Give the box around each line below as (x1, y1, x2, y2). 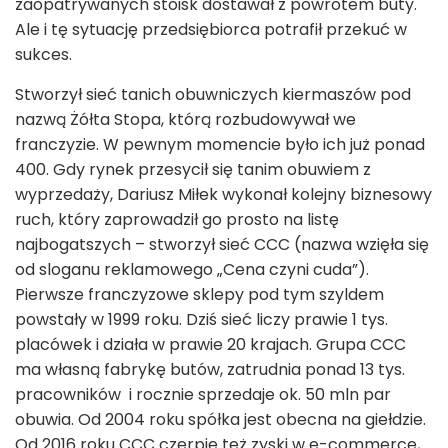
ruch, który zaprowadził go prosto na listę (15, 208, 339, 232)
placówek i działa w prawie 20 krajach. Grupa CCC (15, 333, 406, 357)
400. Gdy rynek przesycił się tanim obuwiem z (15, 158, 371, 182)
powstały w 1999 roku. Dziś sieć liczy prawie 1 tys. (15, 308, 388, 332)
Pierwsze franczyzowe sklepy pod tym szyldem (15, 283, 384, 307)
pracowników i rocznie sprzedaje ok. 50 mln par (15, 383, 391, 407)
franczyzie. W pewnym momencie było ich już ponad (15, 133, 425, 157)
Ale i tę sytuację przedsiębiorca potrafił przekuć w (15, 18, 407, 42)
